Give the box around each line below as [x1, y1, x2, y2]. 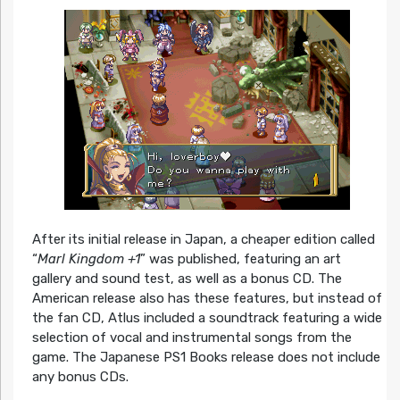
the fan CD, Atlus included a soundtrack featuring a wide [31, 310, 382, 327]
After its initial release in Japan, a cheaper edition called [31, 231, 375, 248]
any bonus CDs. [31, 369, 129, 386]
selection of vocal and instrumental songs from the [31, 329, 352, 346]
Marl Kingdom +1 [37, 251, 140, 268]
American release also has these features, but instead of [31, 290, 382, 307]
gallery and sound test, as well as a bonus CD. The [31, 271, 342, 287]
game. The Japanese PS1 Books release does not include [31, 349, 380, 366]
